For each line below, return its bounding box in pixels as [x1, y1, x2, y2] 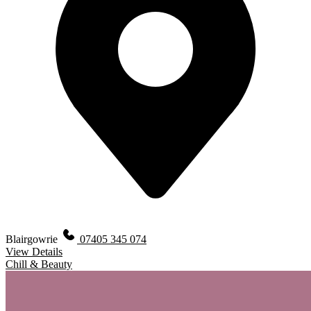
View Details [6, 245, 62, 258]
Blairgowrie [6, 233, 60, 245]
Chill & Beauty [6, 258, 72, 270]
